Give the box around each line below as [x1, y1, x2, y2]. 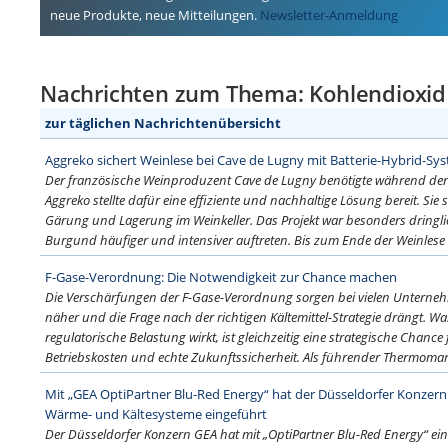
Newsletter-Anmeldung [260, 6, 398, 24]
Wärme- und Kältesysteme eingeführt [45, 405, 267, 423]
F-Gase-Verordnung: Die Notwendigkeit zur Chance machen [45, 268, 397, 286]
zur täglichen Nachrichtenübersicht [45, 114, 281, 132]
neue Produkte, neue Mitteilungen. [50, 6, 260, 24]
